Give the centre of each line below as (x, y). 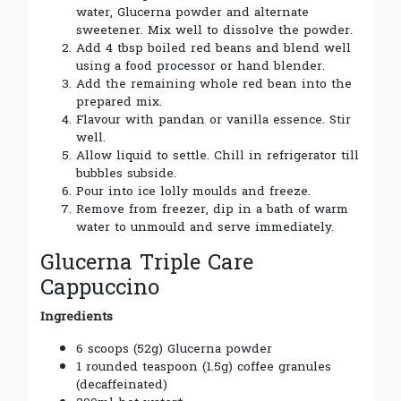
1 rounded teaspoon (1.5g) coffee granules (204, 367)
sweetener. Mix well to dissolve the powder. (214, 30)
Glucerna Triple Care (147, 263)
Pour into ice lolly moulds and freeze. (193, 192)
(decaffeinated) (122, 385)
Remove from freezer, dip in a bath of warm (212, 209)
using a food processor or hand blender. (200, 66)
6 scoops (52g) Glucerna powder (174, 349)
